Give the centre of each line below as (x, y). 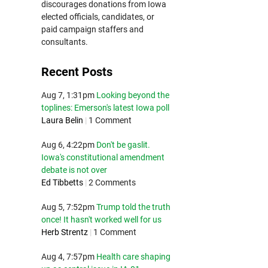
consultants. (64, 42)
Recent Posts (77, 72)
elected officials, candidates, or (98, 17)
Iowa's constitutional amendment (103, 157)
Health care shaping (133, 257)
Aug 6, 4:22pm (68, 145)
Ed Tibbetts (62, 182)
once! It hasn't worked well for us (101, 220)
